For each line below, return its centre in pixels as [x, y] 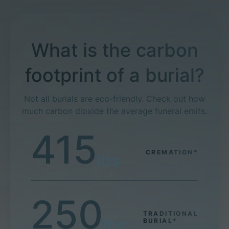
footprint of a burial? [114, 75]
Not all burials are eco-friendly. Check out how [114, 99]
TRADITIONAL [170, 213]
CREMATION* [172, 152]
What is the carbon [114, 50]
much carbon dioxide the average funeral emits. [114, 111]
